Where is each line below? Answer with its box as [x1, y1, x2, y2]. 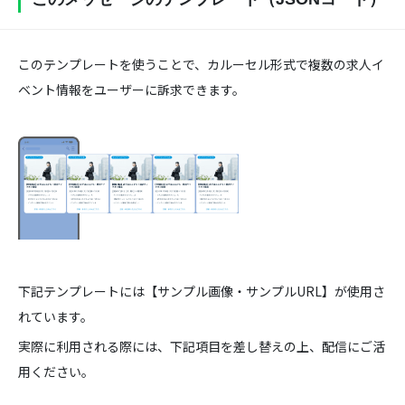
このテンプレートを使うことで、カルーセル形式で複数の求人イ [18, 55, 384, 73]
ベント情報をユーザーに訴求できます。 [18, 80, 245, 99]
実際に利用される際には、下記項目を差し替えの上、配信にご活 [18, 337, 385, 355]
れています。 [18, 307, 93, 325]
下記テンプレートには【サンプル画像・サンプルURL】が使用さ [18, 282, 385, 300]
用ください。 [18, 363, 94, 381]
